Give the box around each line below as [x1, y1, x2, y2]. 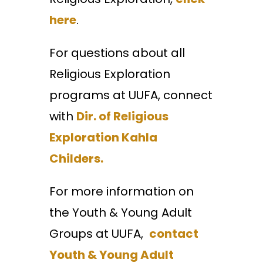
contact [149, 225, 198, 242]
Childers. [49, 150, 106, 167]
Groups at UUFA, [49, 225, 149, 242]
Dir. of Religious [76, 108, 168, 125]
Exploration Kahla [49, 129, 157, 146]
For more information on [49, 183, 194, 200]
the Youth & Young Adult [49, 204, 192, 221]
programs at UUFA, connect [49, 87, 213, 104]
